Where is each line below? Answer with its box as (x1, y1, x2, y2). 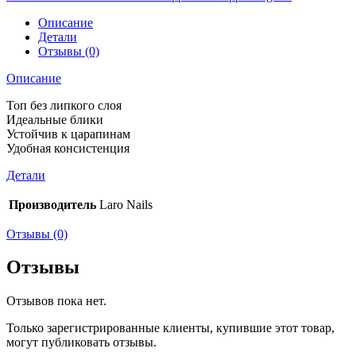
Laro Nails (99, 197, 153, 211)
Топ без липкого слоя (6, 98, 122, 112)
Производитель (9, 197, 96, 211)
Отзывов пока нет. (6, 294, 106, 308)
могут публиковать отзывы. (6, 335, 157, 350)
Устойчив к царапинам (6, 126, 130, 141)
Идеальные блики (6, 112, 103, 126)
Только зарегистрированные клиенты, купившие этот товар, (6, 321, 335, 335)
